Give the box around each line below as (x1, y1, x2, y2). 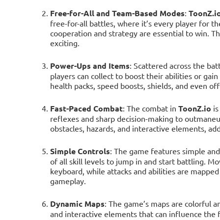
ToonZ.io (178, 103, 211, 113)
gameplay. (50, 175, 86, 186)
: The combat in (122, 103, 178, 113)
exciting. (50, 37, 80, 48)
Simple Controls (50, 145, 110, 156)
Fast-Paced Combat (50, 103, 123, 113)
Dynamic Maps (50, 198, 105, 209)
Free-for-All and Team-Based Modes (50, 7, 185, 18)
